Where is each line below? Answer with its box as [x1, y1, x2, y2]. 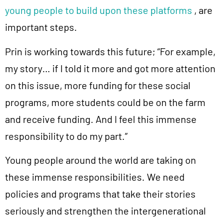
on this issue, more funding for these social [5, 79, 191, 91]
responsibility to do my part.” [5, 129, 127, 142]
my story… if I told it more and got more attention [5, 62, 216, 74]
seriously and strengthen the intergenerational [5, 205, 206, 217]
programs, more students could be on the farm [5, 96, 206, 108]
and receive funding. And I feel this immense [5, 112, 197, 125]
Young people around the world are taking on [5, 154, 196, 166]
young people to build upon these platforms [5, 4, 192, 16]
